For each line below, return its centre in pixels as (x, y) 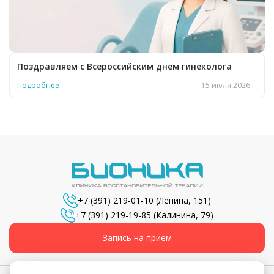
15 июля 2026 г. (229, 86)
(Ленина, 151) (182, 201)
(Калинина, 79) (182, 215)
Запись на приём (137, 238)
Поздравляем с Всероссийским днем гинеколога (124, 67)
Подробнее (38, 86)
